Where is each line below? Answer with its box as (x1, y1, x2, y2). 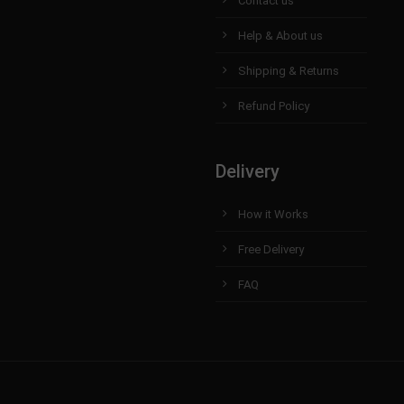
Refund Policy (238, 99, 309, 114)
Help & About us (238, 29, 323, 43)
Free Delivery (238, 243, 304, 257)
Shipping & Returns (238, 64, 339, 78)
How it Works (238, 207, 308, 222)
